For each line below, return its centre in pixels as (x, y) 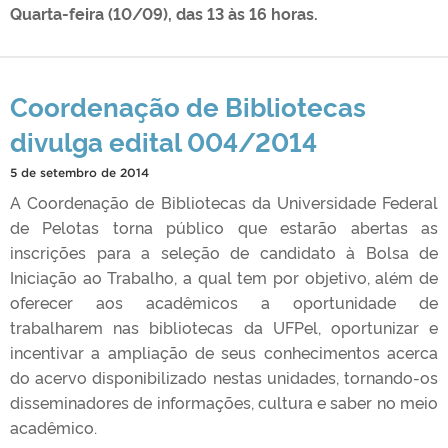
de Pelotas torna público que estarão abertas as (224, 226)
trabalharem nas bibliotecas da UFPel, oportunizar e (224, 326)
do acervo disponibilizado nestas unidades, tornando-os (224, 376)
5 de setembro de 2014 (79, 172)
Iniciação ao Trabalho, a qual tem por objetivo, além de (224, 276)
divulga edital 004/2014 (163, 140)
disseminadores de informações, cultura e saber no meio (224, 401)
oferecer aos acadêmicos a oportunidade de (224, 301)
